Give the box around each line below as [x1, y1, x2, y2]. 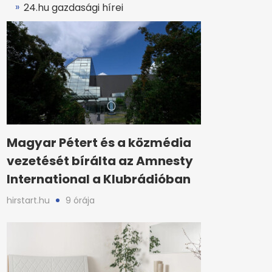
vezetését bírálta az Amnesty [7, 152, 193, 169]
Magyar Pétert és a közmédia [7, 134, 191, 151]
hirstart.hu [7, 194, 50, 206]
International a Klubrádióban [7, 171, 191, 188]
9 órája [66, 194, 95, 206]
